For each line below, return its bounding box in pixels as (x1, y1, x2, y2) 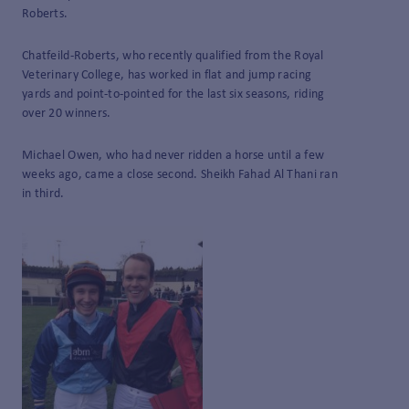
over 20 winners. (22, 106, 111, 121)
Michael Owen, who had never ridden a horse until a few (22, 148, 325, 163)
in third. (22, 186, 65, 201)
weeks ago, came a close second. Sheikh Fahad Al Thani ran (22, 167, 338, 182)
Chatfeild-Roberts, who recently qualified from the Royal (22, 48, 324, 63)
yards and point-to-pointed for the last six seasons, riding (22, 87, 325, 101)
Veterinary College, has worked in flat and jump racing (22, 68, 312, 82)
